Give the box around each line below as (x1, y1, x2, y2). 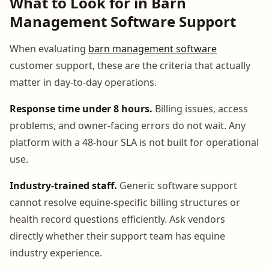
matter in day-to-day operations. (10, 75, 157, 89)
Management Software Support (10, 11, 236, 31)
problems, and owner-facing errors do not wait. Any (10, 118, 246, 132)
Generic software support (117, 178, 237, 192)
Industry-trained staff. (10, 178, 117, 192)
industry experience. (10, 246, 102, 259)
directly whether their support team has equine (10, 229, 225, 243)
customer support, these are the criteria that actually (10, 58, 250, 72)
